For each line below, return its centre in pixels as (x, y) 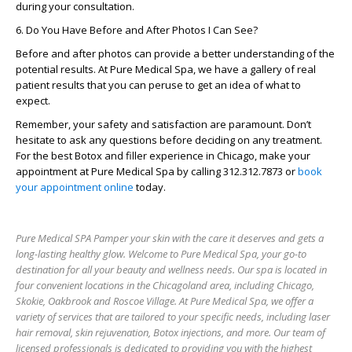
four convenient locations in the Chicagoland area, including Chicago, (165, 285)
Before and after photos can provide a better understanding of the (175, 53)
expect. (33, 101)
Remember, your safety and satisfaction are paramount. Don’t (163, 124)
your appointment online (75, 187)
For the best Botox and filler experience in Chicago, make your (163, 156)
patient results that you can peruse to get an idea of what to (158, 85)
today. (150, 187)
